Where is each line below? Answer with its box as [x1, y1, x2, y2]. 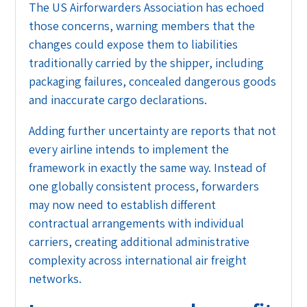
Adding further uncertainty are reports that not [29, 123, 277, 139]
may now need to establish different [29, 197, 217, 213]
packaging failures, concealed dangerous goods [29, 73, 277, 90]
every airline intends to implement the [29, 141, 230, 158]
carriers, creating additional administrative [29, 234, 250, 250]
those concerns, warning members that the [29, 18, 256, 34]
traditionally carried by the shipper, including [29, 55, 265, 71]
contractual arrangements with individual [29, 215, 245, 232]
